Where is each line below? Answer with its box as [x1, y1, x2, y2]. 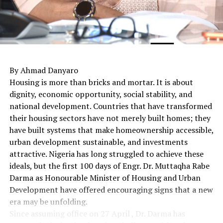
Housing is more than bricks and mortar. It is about [9, 77, 193, 88]
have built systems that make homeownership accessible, [9, 124, 214, 136]
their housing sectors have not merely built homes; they [9, 112, 211, 124]
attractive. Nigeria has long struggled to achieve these [9, 148, 204, 160]
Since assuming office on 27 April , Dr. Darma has [9, 208, 185, 220]
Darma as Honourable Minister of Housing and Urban [9, 172, 201, 184]
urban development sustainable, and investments [9, 136, 188, 148]
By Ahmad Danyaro [9, 65, 78, 76]
